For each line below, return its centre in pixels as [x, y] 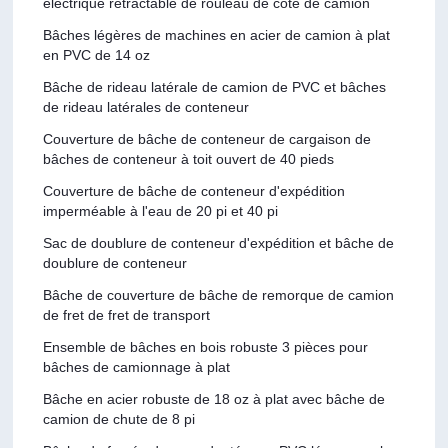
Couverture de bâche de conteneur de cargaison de [207, 138]
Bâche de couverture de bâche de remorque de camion [219, 294]
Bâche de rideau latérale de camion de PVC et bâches [215, 86]
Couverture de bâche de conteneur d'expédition [194, 190]
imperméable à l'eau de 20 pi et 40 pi [161, 210]
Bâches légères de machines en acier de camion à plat [217, 34]
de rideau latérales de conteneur [146, 106]
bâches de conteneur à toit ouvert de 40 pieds [189, 158]
